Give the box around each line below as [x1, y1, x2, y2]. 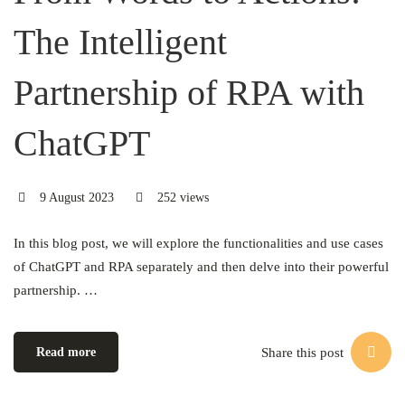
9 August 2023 [35, 191, 114, 204]
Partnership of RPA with [14, 72, 364, 113]
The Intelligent [14, 22, 227, 62]
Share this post [261, 344, 344, 360]
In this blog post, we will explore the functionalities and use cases [14, 236, 383, 250]
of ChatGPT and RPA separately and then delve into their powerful [14, 259, 389, 274]
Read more [36, 345, 96, 359]
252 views [154, 191, 209, 204]
